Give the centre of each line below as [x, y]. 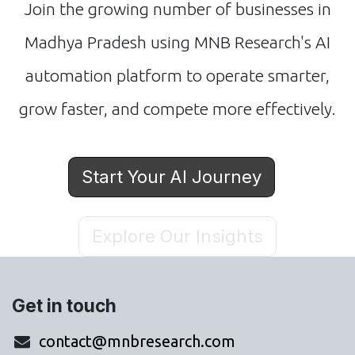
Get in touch [64, 305]
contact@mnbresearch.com [137, 341]
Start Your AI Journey [171, 176]
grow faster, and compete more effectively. [177, 108]
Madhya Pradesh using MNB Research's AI [177, 42]
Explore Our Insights [177, 236]
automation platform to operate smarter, [177, 75]
